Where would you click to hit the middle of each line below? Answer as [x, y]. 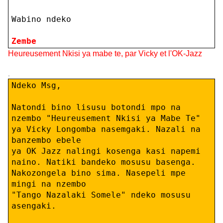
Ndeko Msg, [36, 85]
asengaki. [36, 206]
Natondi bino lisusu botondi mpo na [96, 107]
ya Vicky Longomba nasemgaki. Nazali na [106, 129]
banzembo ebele [49, 140]
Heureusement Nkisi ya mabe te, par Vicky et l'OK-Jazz [105, 53]
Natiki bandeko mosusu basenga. [121, 162]
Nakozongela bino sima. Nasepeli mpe [98, 173]
